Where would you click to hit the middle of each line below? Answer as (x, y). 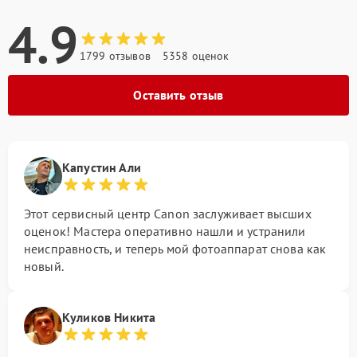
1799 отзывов (115, 56)
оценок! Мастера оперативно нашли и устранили (165, 231)
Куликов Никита (109, 317)
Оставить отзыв (178, 95)
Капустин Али (102, 167)
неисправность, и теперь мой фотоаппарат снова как (175, 249)
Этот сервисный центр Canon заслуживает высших (168, 214)
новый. (44, 266)
